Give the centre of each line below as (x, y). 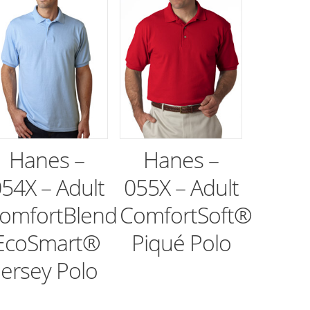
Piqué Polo (181, 242)
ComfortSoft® (186, 215)
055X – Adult (181, 187)
